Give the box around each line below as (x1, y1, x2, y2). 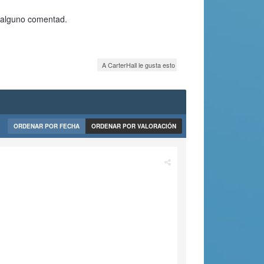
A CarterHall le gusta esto (102, 60, 175, 70)
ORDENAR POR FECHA (14, 122, 80, 130)
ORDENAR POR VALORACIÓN (91, 122, 176, 130)
